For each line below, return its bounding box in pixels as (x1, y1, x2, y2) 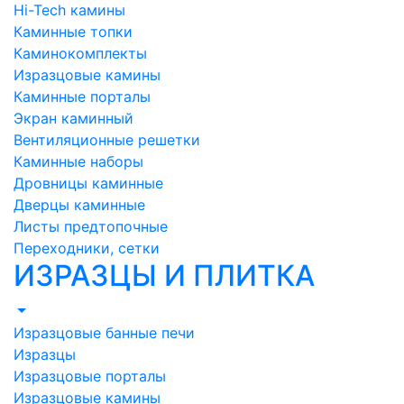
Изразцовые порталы (14, 367, 166, 385)
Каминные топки (14, 23, 133, 41)
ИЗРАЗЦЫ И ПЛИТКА (14, 258, 315, 293)
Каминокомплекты (14, 44, 147, 62)
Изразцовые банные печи (14, 324, 195, 342)
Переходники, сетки (14, 239, 160, 257)
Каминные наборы (14, 152, 143, 170)
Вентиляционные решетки (14, 131, 200, 149)
